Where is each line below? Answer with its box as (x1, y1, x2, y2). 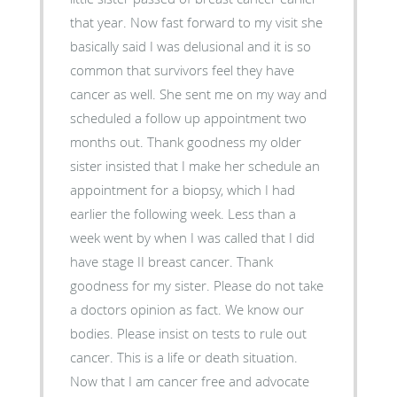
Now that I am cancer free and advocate (69, 372, 309, 391)
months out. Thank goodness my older (69, 133, 147, 152)
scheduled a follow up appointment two (69, 109, 307, 128)
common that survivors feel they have (69, 61, 294, 80)
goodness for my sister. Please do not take (69, 276, 214, 295)
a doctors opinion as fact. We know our (69, 300, 225, 319)
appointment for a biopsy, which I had (69, 181, 295, 199)
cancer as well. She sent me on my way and (69, 85, 160, 104)
